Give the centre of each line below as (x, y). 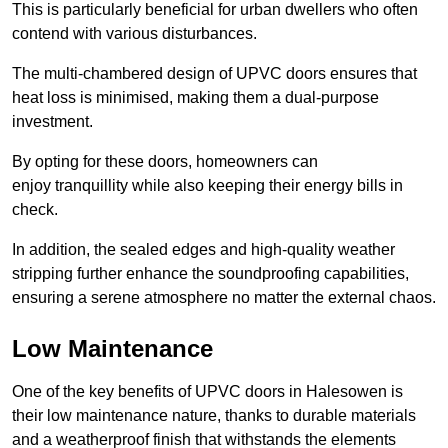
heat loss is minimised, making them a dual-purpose (195, 98)
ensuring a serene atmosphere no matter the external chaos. (224, 298)
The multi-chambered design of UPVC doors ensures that (214, 74)
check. (35, 210)
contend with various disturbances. (134, 34)
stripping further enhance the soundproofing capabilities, (210, 274)
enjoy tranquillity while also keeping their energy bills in (207, 186)
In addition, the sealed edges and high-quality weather (203, 250)
